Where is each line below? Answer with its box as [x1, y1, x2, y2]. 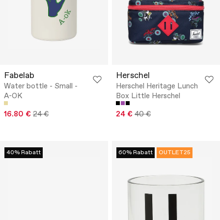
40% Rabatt [6, 148, 41, 157]
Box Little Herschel [116, 91, 180, 101]
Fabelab [4, 70, 34, 82]
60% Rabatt [118, 148, 153, 157]
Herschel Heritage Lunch [116, 81, 198, 91]
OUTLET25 [159, 148, 191, 157]
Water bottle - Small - [4, 81, 78, 91]
